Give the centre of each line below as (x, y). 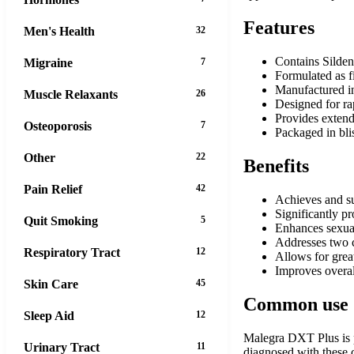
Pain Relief (53, 189)
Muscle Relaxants (71, 94)
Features (279, 28)
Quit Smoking (61, 220)
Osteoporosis (58, 126)
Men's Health (59, 31)
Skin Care (51, 284)
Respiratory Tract (72, 252)
